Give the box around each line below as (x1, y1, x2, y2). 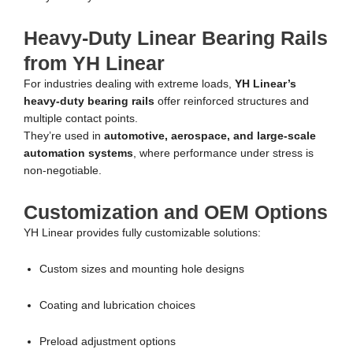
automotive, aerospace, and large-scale (104, 130, 316, 143)
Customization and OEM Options (24, 201, 328, 224)
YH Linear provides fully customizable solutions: (24, 227, 261, 240)
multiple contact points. (24, 113, 138, 125)
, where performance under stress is (133, 147, 314, 160)
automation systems (24, 147, 133, 160)
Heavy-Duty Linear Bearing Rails (24, 27, 328, 50)
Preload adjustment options (39, 336, 176, 348)
